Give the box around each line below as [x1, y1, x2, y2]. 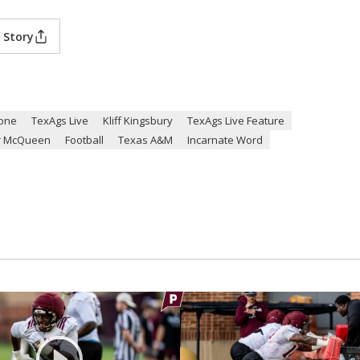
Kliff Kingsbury [103, 113, 173, 128]
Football [65, 133, 104, 147]
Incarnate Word [187, 133, 263, 147]
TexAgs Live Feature [187, 113, 284, 128]
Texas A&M [118, 133, 173, 147]
